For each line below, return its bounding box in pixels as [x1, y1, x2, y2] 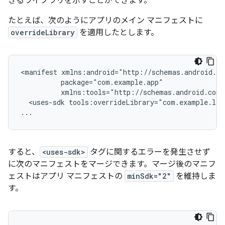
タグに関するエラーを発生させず [88, 147, 210, 158]
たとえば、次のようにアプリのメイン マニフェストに [8, 16, 203, 26]
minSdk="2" [127, 171, 171, 181]
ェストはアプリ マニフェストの [8, 171, 125, 182]
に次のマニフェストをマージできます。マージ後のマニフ [8, 159, 216, 170]
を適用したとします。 [77, 28, 159, 38]
